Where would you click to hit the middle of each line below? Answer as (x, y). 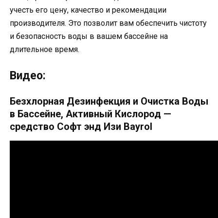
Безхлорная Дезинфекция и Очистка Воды (109, 101)
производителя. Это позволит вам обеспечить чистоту (108, 23)
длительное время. (45, 49)
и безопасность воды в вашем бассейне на (89, 36)
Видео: (28, 75)
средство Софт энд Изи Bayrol (81, 126)
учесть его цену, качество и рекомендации (88, 10)
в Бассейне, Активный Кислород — (91, 114)
